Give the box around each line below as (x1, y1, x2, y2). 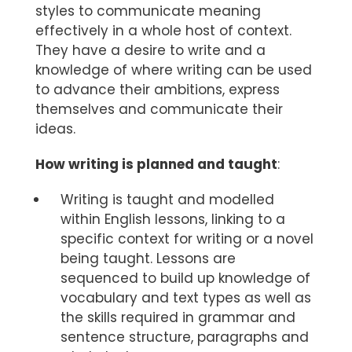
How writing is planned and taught (35, 155, 277, 174)
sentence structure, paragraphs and (60, 328, 309, 347)
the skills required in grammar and (60, 308, 295, 328)
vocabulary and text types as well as (60, 288, 311, 308)
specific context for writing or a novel (60, 229, 313, 249)
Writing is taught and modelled (60, 190, 274, 210)
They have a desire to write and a (35, 41, 266, 60)
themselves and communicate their (35, 100, 283, 119)
